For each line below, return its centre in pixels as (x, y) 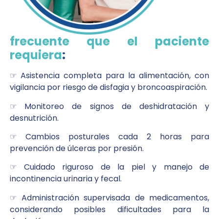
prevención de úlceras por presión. (77, 149)
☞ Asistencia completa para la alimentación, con (109, 76)
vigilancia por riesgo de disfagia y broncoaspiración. (109, 88)
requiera (36, 55)
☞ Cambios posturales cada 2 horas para (109, 137)
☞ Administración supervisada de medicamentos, (109, 197)
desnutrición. (34, 118)
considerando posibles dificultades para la (109, 209)
